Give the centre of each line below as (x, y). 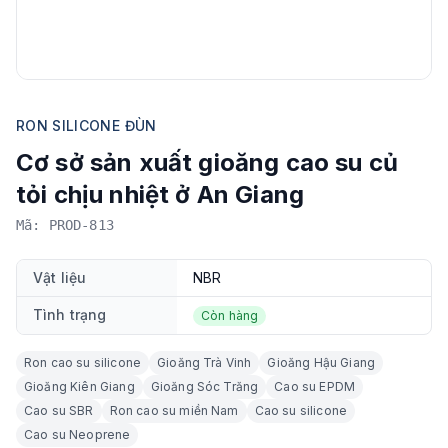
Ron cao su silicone (83, 362)
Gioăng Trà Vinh (204, 362)
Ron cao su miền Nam (174, 410)
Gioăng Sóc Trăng (204, 386)
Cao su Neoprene (77, 434)
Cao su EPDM (315, 386)
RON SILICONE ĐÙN (86, 125)
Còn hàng (230, 315)
